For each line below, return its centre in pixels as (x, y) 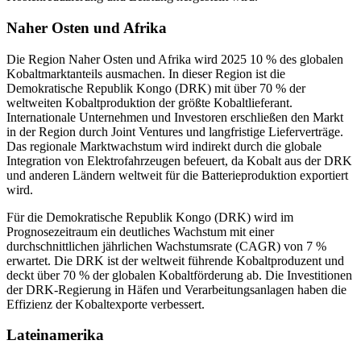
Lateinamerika (55, 335)
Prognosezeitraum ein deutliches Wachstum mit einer (140, 231)
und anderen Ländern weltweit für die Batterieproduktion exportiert (177, 175)
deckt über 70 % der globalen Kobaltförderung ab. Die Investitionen (179, 275)
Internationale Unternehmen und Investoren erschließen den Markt (175, 117)
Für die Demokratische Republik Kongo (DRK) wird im (150, 217)
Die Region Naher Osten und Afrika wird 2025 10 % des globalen (175, 59)
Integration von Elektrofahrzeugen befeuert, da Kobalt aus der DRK (179, 160)
